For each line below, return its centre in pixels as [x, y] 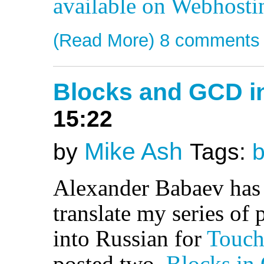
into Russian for [130, 238]
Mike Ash [133, 151]
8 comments [210, 40]
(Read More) [104, 40]
